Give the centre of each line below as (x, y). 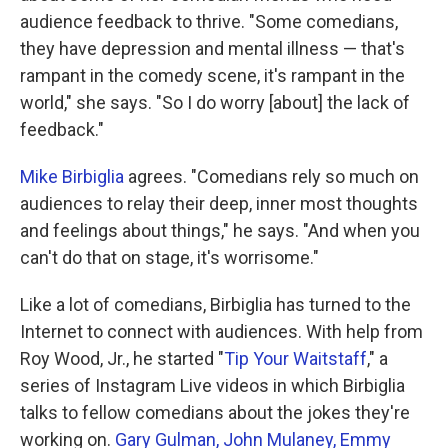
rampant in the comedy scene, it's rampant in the (212, 75)
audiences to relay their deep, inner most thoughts (219, 203)
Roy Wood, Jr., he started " (122, 358)
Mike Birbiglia (72, 176)
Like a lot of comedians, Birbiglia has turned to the (215, 304)
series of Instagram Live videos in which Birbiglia (212, 385)
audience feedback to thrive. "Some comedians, (209, 21)
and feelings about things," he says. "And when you (220, 230)
